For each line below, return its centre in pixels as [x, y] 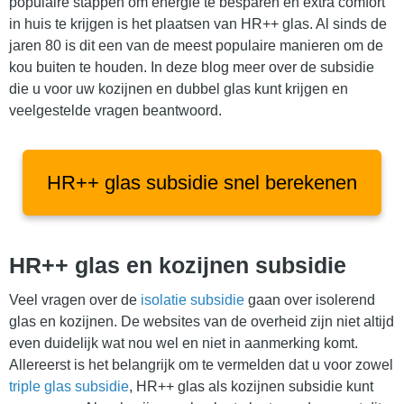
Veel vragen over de [75, 300]
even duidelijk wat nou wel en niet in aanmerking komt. [184, 344]
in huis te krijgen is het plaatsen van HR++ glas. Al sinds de [198, 24]
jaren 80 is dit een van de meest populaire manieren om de [196, 46]
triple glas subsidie [69, 387]
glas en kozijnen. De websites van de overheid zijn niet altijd [202, 322]
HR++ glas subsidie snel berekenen [202, 183]
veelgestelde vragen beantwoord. [115, 111]
